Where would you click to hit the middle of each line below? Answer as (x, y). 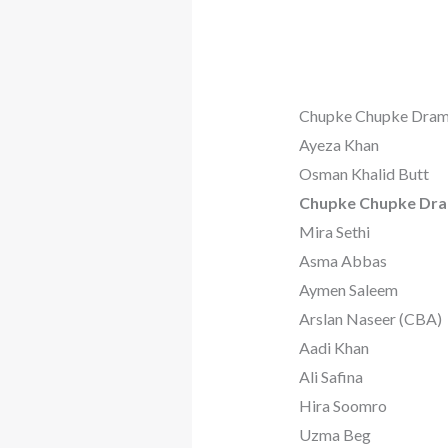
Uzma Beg (334, 434)
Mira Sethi (334, 231)
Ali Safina (330, 376)
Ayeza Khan (338, 144)
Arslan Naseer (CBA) (370, 318)
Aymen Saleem (348, 289)
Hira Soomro (342, 405)
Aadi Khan (333, 347)
